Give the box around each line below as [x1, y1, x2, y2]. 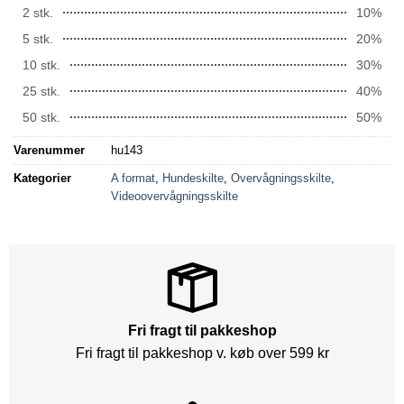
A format [111, 171, 155, 186]
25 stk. [23, 83, 60, 98]
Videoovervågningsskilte [111, 189, 238, 204]
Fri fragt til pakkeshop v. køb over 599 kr [75, 345, 329, 362]
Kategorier [14, 171, 71, 186]
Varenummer [14, 143, 85, 158]
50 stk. [23, 109, 60, 124]
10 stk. [23, 57, 60, 72]
